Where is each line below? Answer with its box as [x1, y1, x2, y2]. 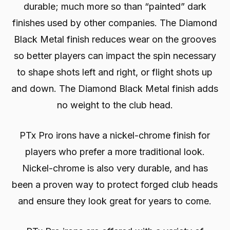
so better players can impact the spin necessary [13, 50, 216, 62]
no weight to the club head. [56, 100, 173, 111]
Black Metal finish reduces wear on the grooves [13, 34, 216, 45]
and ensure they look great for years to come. [18, 196, 212, 207]
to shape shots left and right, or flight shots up [17, 67, 213, 78]
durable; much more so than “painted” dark [23, 1, 206, 12]
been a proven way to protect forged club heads [12, 179, 218, 190]
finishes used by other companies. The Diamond [12, 17, 218, 29]
